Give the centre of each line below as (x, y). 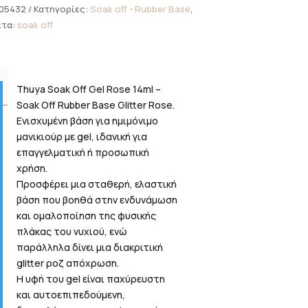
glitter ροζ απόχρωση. (68, 263)
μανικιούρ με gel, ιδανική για (82, 137)
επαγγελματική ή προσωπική (83, 153)
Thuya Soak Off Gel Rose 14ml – (89, 89)
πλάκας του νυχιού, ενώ (72, 232)
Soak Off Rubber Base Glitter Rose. (96, 105)
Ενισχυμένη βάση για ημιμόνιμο (88, 121)
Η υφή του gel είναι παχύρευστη (91, 279)
